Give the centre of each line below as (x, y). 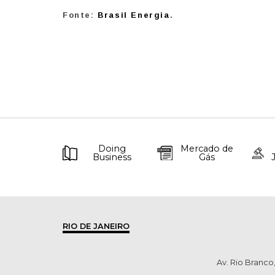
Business (112, 157)
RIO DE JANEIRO (96, 227)
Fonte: (80, 15)
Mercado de (207, 149)
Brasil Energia (134, 15)
